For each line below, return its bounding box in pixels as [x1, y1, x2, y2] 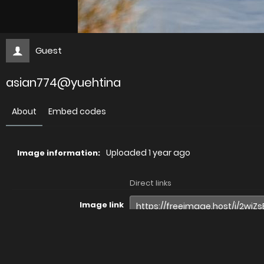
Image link [80, 199, 124, 210]
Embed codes [48, 105, 106, 117]
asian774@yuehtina [6, 74, 121, 91]
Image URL [79, 227, 124, 238]
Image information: [17, 147, 100, 159]
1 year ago [148, 147, 190, 159]
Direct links [130, 177, 171, 189]
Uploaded [106, 147, 148, 159]
